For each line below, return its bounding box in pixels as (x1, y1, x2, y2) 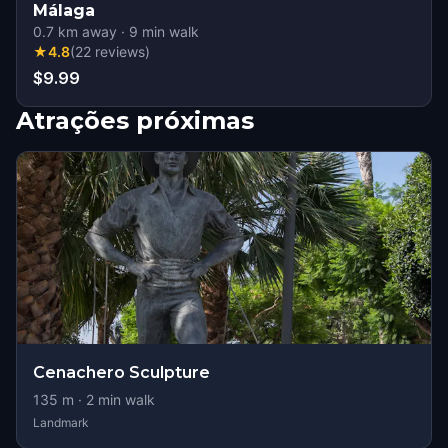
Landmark (33, 415, 89, 430)
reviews (95, 43, 145, 60)
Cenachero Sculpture (33, 363, 210, 382)
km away (54, 23, 117, 40)
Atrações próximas (16, 106, 254, 135)
